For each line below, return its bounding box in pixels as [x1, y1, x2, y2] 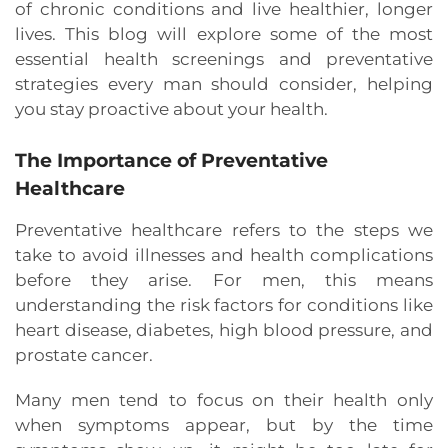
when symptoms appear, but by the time [15, 415, 433, 436]
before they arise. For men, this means [15, 270, 433, 291]
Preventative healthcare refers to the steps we [15, 220, 433, 241]
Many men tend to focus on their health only [15, 390, 433, 411]
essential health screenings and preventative [15, 49, 433, 70]
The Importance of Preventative [15, 149, 328, 173]
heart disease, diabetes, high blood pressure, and [15, 320, 433, 341]
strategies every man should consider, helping [15, 74, 433, 95]
